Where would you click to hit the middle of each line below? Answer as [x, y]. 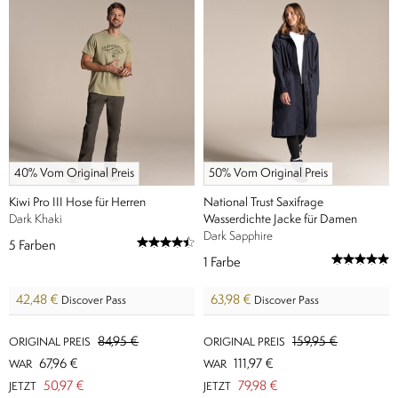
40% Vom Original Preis [74, 173]
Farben [37, 247]
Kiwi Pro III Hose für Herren [77, 203]
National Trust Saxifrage [263, 203]
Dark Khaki [36, 219]
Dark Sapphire [238, 236]
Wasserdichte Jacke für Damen [280, 219]
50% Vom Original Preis [268, 173]
